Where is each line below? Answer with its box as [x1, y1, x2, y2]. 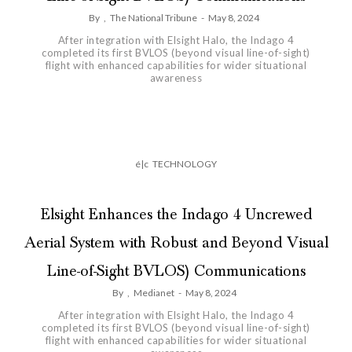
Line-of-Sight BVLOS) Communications [46, 262, 306, 281]
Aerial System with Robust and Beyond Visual [24, 233, 328, 253]
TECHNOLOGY [152, 158, 217, 170]
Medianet [133, 287, 174, 299]
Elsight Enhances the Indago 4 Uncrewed [40, 205, 312, 225]
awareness [149, 71, 203, 85]
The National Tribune [110, 12, 197, 24]
